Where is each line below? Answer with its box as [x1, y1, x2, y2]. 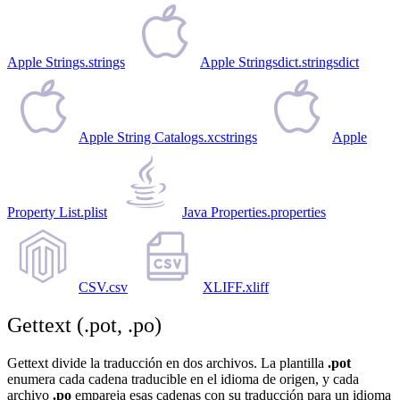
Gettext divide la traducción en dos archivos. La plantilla [7, 354, 328, 371]
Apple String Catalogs [79, 129, 204, 145]
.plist [80, 204, 107, 220]
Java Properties [182, 204, 267, 220]
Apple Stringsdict [200, 54, 298, 70]
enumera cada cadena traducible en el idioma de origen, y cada [7, 371, 359, 387]
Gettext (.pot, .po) [7, 312, 162, 337]
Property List [7, 204, 80, 220]
